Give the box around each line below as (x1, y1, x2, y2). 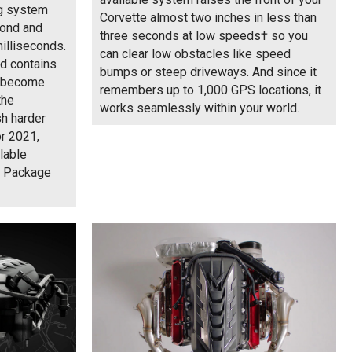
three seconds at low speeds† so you (100, 27, 308, 43)
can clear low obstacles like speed (100, 46, 291, 61)
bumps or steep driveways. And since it (100, 64, 317, 79)
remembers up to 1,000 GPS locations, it (100, 82, 321, 97)
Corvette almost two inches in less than (100, 9, 317, 25)
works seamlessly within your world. (100, 100, 299, 115)
